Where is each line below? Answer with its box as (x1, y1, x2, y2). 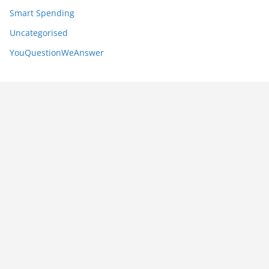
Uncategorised (10, 27, 68, 38)
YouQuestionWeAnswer (10, 47, 104, 58)
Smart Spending (10, 7, 74, 19)
